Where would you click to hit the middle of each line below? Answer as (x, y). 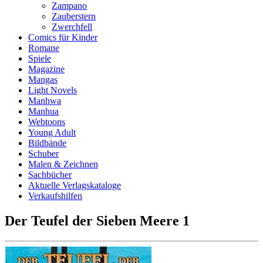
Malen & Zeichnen (63, 164)
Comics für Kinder (63, 37)
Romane (44, 48)
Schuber (43, 154)
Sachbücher (50, 175)
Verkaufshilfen (55, 196)
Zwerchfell (72, 27)
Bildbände (47, 143)
